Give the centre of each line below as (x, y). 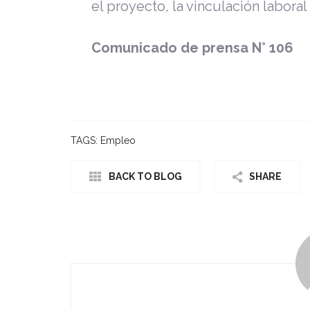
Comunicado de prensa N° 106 (192, 48)
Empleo (118, 141)
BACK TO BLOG (145, 177)
